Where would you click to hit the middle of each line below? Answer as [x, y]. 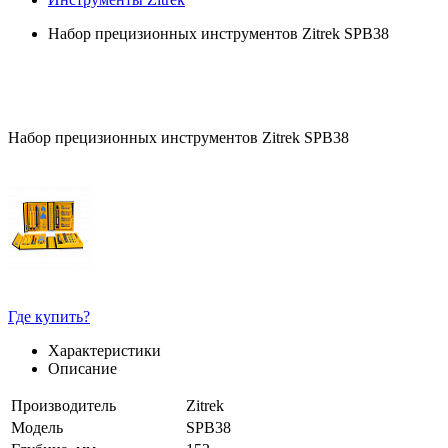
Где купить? [49, 316]
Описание [82, 368]
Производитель [63, 405]
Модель [37, 427]
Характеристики [104, 350]
